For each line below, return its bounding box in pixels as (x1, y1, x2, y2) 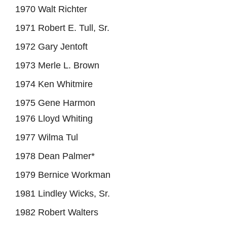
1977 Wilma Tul (15, 132, 78, 142)
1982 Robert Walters (15, 207, 98, 217)
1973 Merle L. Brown (15, 60, 99, 70)
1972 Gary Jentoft (15, 41, 88, 52)
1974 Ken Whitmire (15, 79, 93, 89)
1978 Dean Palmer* (15, 150, 95, 161)
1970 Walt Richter (15, 4, 87, 14)
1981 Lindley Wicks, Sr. (15, 188, 110, 199)
